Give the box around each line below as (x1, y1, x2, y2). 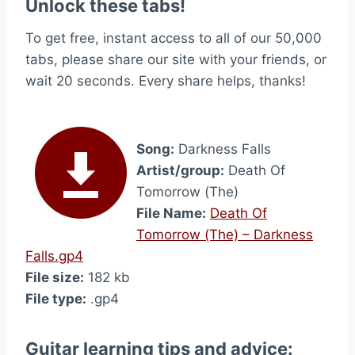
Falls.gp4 (25, 248, 83, 264)
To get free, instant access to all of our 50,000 (25, 30, 322, 46)
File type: (25, 291, 86, 307)
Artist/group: (136, 162, 224, 178)
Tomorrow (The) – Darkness (136, 227, 313, 242)
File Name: (136, 205, 206, 221)
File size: (25, 269, 84, 285)
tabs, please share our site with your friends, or (25, 52, 326, 67)
